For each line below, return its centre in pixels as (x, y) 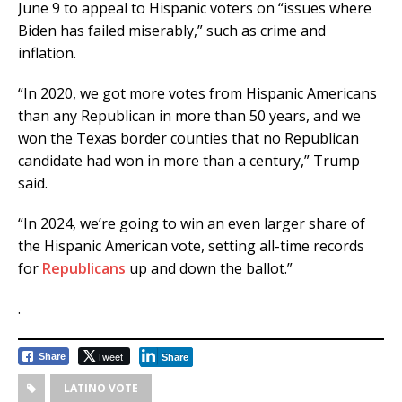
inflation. (47, 53)
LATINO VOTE (101, 389)
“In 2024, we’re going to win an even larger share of (192, 224)
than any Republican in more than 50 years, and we (189, 116)
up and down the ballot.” (209, 269)
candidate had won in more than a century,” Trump (189, 161)
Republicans (84, 269)
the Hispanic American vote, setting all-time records (191, 246)
